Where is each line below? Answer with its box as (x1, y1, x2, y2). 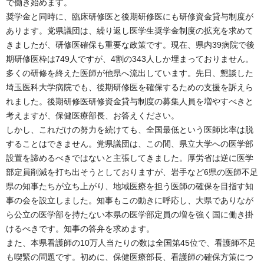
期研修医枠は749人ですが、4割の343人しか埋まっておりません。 (6, 54, 253, 64)
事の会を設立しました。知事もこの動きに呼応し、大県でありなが (6, 195, 253, 205)
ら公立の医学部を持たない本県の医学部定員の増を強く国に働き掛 (6, 209, 253, 219)
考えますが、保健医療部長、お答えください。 (6, 110, 179, 120)
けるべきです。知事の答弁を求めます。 (6, 223, 154, 233)
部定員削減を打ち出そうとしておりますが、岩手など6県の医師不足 (6, 167, 258, 177)
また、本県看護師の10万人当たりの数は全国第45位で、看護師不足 (6, 237, 256, 247)
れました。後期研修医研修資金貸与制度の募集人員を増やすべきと (6, 96, 253, 106)
